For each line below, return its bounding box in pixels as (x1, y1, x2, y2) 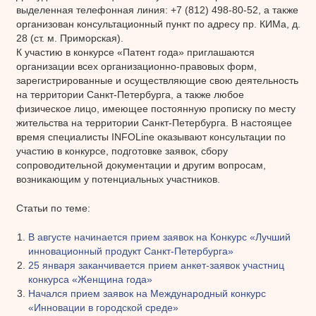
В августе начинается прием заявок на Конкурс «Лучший (28, 231, 291, 243)
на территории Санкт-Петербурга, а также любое (16, 88, 244, 100)
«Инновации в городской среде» (28, 301, 178, 313)
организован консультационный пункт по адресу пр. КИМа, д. (16, 18, 300, 30)
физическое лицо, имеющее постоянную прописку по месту (16, 102, 296, 114)
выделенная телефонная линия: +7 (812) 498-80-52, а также (16, 4, 298, 16)
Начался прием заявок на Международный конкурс (28, 287, 266, 299)
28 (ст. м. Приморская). (16, 32, 123, 44)
